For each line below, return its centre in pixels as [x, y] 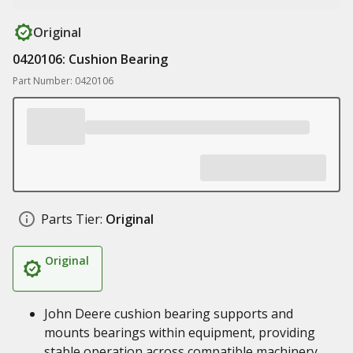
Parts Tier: [72, 219]
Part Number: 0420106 [63, 81]
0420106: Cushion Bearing [90, 59]
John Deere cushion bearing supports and [169, 314]
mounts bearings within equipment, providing [180, 333]
